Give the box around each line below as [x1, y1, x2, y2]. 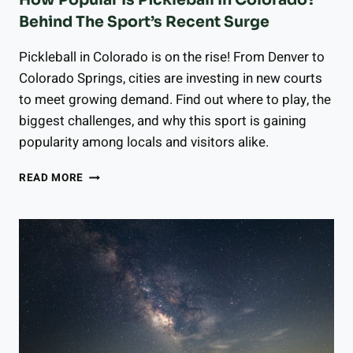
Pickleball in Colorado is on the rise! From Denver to [19, 47, 325, 68]
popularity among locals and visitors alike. [19, 132, 269, 153]
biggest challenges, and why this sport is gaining [19, 111, 307, 132]
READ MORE [19, 170, 84, 187]
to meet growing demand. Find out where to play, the [19, 90, 331, 110]
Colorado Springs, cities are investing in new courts [19, 69, 322, 89]
